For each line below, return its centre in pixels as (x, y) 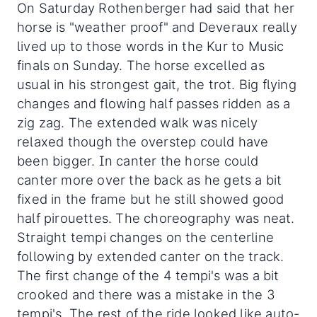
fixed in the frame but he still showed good (151, 198)
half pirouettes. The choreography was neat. (156, 218)
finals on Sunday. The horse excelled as (141, 65)
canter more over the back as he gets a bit (150, 179)
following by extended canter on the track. (151, 256)
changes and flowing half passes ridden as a (154, 103)
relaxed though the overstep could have (143, 141)
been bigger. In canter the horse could (138, 160)
